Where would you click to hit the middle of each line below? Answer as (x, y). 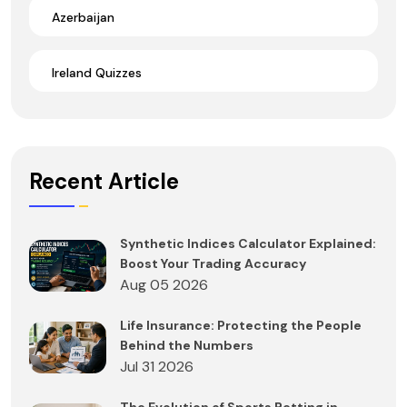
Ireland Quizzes (97, 72)
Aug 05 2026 (164, 285)
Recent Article (104, 182)
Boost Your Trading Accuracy (213, 264)
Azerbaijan (83, 17)
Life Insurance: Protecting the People (241, 326)
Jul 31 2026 (157, 367)
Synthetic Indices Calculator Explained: (248, 244)
